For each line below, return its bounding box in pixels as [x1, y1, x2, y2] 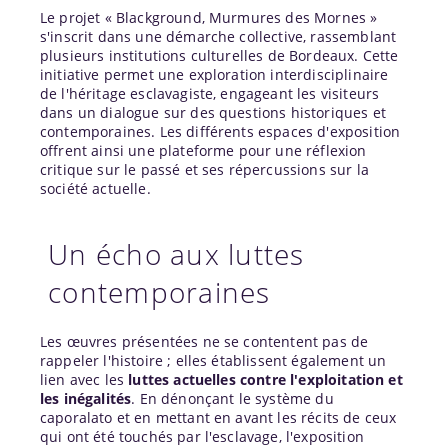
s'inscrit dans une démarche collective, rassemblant [40, 26, 397, 46]
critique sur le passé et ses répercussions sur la [40, 159, 369, 179]
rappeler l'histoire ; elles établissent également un [40, 350, 387, 370]
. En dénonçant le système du [131, 388, 334, 408]
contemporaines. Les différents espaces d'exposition [40, 121, 401, 141]
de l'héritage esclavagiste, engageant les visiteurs [40, 83, 380, 103]
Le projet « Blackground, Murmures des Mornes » [40, 7, 378, 27]
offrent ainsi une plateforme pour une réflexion [40, 140, 367, 160]
